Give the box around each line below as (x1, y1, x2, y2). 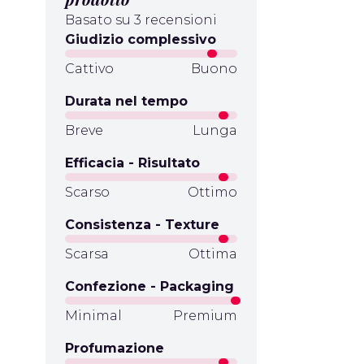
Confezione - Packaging (65, 279, 234, 294)
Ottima (188, 246, 237, 262)
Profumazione (65, 340, 164, 356)
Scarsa (65, 246, 109, 262)
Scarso (65, 184, 110, 200)
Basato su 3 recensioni (65, 12, 217, 28)
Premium (173, 308, 237, 323)
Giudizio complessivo (65, 32, 216, 47)
